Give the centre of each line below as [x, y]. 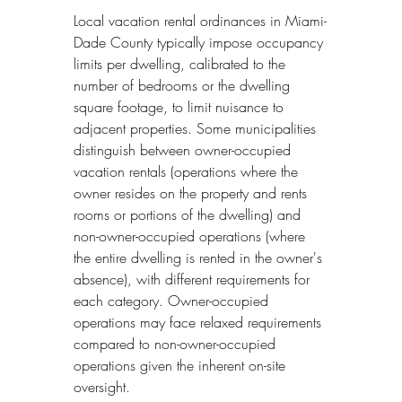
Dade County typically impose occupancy [201, 42]
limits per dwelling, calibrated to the [182, 63]
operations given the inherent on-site [182, 365]
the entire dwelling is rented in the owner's [200, 257]
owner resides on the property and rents [192, 192]
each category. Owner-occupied [173, 300]
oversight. [102, 386]
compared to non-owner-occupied [177, 343]
